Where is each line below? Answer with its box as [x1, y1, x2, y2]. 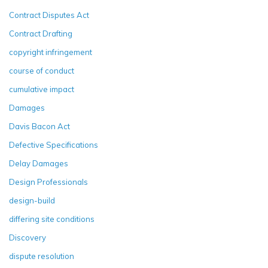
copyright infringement [9, 47, 92, 57]
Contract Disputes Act [9, 10, 89, 20]
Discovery [9, 232, 46, 242]
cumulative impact [9, 84, 74, 94]
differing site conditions [9, 214, 95, 224]
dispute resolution [9, 251, 74, 261]
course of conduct [9, 65, 74, 75]
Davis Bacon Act [9, 121, 70, 131]
